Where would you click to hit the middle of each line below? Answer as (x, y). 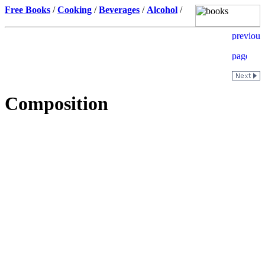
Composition (56, 104)
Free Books (28, 10)
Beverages (119, 10)
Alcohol (162, 10)
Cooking (75, 10)
